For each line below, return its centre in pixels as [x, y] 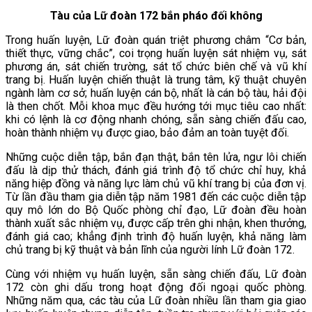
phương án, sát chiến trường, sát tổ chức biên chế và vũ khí [156, 66]
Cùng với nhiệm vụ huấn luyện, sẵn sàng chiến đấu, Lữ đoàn [156, 274]
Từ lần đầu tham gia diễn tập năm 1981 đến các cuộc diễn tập [156, 196]
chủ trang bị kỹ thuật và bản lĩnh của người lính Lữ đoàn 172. [150, 249]
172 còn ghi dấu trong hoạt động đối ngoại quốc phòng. [156, 287]
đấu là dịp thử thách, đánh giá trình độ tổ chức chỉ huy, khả [156, 170]
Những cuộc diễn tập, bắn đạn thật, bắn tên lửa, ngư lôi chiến [156, 157]
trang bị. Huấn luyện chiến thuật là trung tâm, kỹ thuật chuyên [156, 79]
